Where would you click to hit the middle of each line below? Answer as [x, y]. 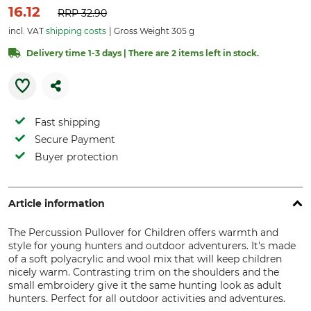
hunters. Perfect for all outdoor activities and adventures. [147, 298]
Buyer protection [76, 157]
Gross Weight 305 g [153, 31]
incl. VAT [27, 31]
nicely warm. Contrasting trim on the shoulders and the [144, 272]
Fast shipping [68, 122]
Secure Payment [75, 139]
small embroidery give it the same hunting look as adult [145, 285]
